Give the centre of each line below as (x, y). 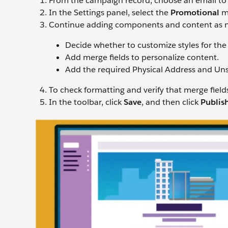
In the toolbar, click (86, 102)
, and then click (171, 102)
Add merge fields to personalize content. (142, 58)
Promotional (195, 13)
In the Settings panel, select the (110, 13)
